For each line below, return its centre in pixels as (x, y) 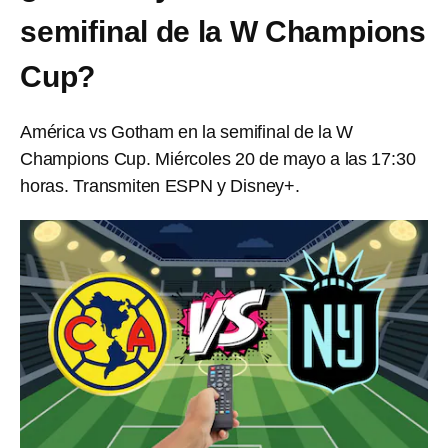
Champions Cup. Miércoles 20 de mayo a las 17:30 (218, 159)
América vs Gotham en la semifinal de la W (186, 132)
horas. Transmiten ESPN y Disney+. (160, 186)
